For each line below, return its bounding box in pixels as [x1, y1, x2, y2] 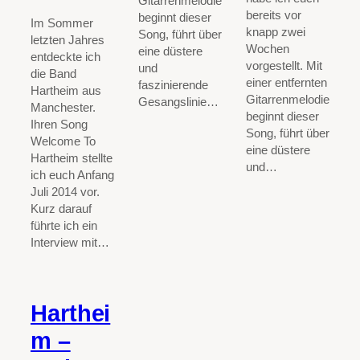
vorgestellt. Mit [246, 59, 322, 73]
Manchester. [31, 101, 96, 115]
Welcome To [31, 135, 96, 149]
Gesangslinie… [138, 96, 219, 109]
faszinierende [138, 79, 208, 92]
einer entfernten [246, 76, 327, 90]
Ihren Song [31, 118, 88, 132]
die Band [31, 67, 76, 81]
